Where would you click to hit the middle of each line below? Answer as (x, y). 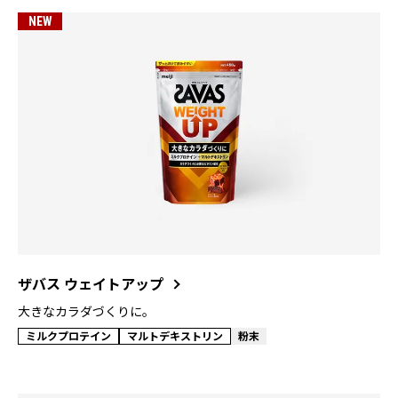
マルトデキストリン (175, 335)
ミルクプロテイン (68, 335)
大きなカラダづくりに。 (86, 310)
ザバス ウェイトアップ (91, 283)
